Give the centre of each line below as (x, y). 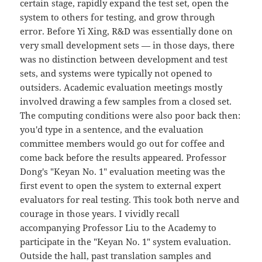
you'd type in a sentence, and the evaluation (112, 130)
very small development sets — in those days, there (127, 45)
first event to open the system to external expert (121, 186)
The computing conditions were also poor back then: (130, 116)
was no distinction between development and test (124, 59)
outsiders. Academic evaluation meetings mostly (121, 87)
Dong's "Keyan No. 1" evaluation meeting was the (123, 172)
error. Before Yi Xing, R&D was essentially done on (127, 31)
